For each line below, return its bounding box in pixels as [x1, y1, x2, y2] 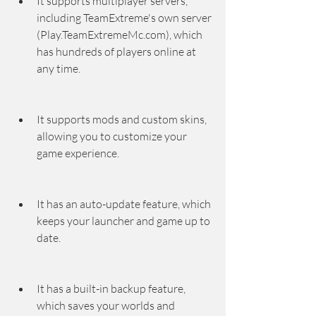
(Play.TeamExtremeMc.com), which [37, 28, 202, 42]
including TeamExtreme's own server [37, 11, 212, 25]
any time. [37, 61, 80, 75]
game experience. [37, 146, 119, 160]
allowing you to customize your [37, 129, 187, 143]
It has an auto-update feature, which [37, 197, 211, 211]
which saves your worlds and [37, 298, 175, 312]
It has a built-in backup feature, [37, 281, 186, 296]
